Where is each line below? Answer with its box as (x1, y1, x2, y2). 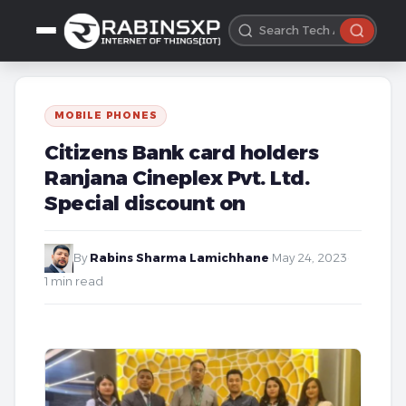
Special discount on (44, 190, 246, 216)
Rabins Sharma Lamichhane (90, 251, 269, 265)
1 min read (44, 275, 103, 288)
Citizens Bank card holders (44, 140, 318, 165)
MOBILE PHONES (54, 110, 158, 121)
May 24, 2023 (272, 251, 347, 265)
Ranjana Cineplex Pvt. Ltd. (44, 165, 309, 190)
